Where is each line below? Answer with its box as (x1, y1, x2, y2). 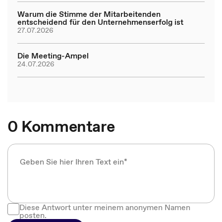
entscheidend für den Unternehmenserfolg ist (17, 16, 183, 27)
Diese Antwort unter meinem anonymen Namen (19, 202, 190, 213)
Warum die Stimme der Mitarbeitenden (17, 8, 161, 19)
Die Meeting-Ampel (17, 50, 89, 61)
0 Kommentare (7, 115, 115, 137)
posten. (19, 210, 47, 221)
